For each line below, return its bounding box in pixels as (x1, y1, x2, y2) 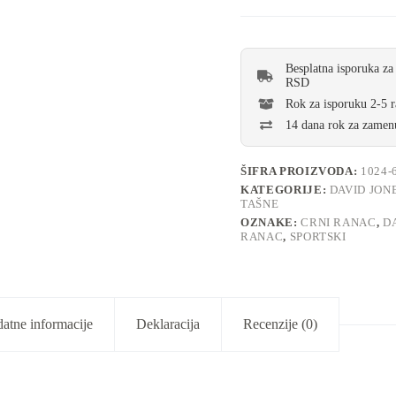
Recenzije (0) (243, 316, 317, 332)
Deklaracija (136, 316, 200, 332)
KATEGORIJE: (240, 183, 330, 197)
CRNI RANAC (301, 216, 377, 230)
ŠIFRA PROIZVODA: (240, 164, 362, 179)
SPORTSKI (289, 230, 346, 244)
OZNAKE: (240, 216, 301, 230)
